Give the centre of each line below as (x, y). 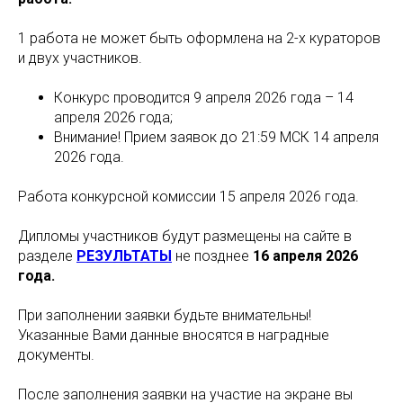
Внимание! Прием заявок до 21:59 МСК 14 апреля (216, 137)
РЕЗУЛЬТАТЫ (124, 256)
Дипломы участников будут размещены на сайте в (185, 236)
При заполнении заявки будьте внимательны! (165, 315)
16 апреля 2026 (304, 256)
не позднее (210, 256)
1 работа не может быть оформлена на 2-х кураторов (199, 38)
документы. (56, 355)
